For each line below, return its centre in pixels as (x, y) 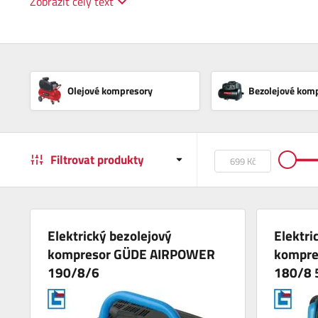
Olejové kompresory (110, 90)
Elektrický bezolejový (110, 235)
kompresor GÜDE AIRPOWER (132, 253)
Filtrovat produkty (97, 159)
